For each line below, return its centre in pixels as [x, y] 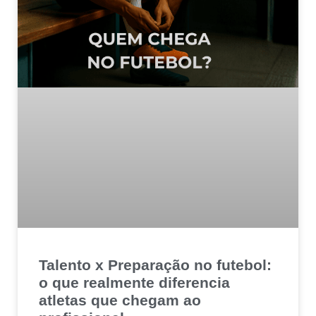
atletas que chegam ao [120, 300]
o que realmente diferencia [134, 282]
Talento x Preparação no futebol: [155, 265]
